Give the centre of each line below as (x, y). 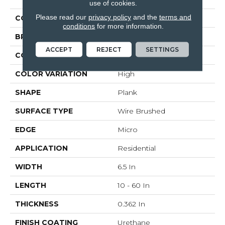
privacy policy (109, 17)
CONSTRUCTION (47, 55)
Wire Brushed (141, 111)
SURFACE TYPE (44, 111)
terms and (175, 17)
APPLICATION (41, 148)
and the (145, 17)
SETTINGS (162, 49)
